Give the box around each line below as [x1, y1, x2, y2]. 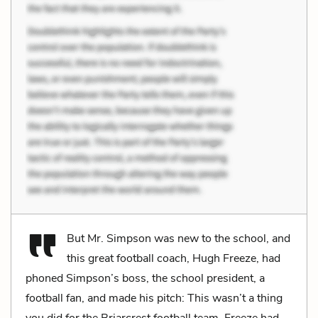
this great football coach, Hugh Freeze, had [67, 250, 280, 266]
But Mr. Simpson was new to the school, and [67, 230, 290, 246]
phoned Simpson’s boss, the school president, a [26, 270, 265, 286]
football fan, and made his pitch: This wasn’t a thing [26, 290, 283, 306]
